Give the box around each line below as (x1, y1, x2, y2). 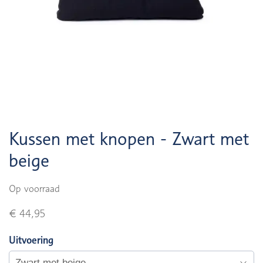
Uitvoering (9, 234, 53, 246)
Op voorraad (9, 183, 60, 194)
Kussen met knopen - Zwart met (9, 128, 249, 149)
